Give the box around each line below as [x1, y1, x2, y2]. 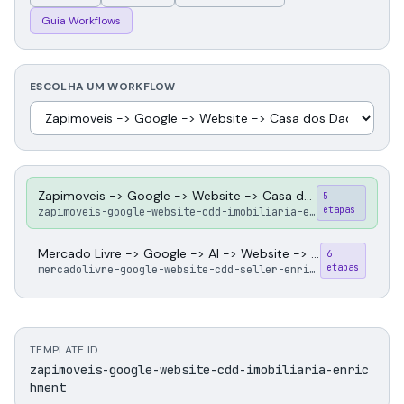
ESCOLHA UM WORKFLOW [30, 79, 176, 94]
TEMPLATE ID [30, 343, 98, 357]
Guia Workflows [41, 14, 121, 28]
